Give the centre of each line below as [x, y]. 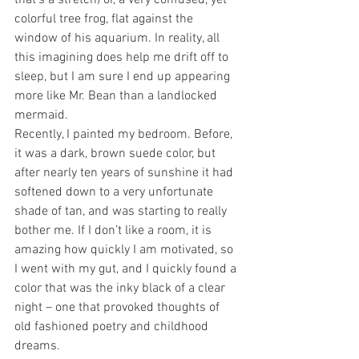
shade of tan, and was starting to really [122, 212]
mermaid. [41, 116]
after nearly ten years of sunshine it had [125, 173]
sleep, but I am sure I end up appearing [124, 77]
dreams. [37, 347]
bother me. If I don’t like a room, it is [115, 231]
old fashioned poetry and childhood [113, 327]
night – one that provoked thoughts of [119, 308]
